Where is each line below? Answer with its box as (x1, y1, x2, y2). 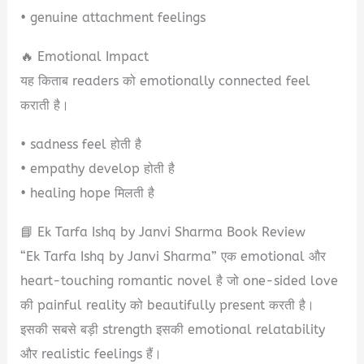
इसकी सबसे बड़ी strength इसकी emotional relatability (20, 322, 326, 338)
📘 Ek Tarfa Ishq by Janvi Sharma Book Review (20, 224, 306, 240)
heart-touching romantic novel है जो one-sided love (20, 273, 339, 289)
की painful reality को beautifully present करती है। (20, 297, 315, 314)
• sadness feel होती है (20, 136, 142, 153)
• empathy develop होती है (20, 161, 175, 177)
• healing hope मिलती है (20, 185, 155, 201)
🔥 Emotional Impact (20, 49, 149, 65)
